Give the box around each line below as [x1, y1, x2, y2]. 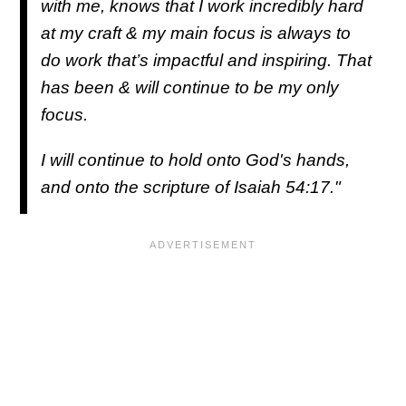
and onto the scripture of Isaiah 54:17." [41, 178, 341, 198]
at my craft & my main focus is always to [41, 24, 351, 43]
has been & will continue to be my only [41, 78, 339, 98]
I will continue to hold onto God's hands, [41, 150, 350, 170]
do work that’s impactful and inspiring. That [41, 51, 372, 71]
